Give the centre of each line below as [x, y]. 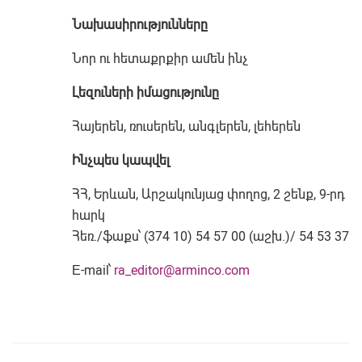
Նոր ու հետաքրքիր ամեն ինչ [160, 59]
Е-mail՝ [93, 270]
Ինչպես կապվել [121, 160]
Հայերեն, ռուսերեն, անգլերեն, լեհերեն [187, 126]
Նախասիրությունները [140, 25]
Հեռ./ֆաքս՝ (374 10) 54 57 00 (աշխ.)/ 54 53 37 [211, 236]
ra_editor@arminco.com [182, 270]
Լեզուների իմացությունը [146, 93]
